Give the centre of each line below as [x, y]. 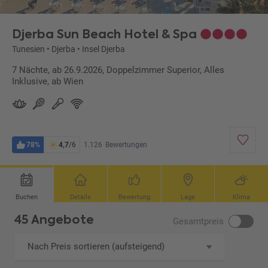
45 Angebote [54, 220]
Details [80, 197]
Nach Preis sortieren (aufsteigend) [96, 247]
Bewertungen [126, 145]
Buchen [27, 197]
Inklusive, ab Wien [48, 82]
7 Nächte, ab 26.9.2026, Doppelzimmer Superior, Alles [118, 70]
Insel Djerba [103, 49]
